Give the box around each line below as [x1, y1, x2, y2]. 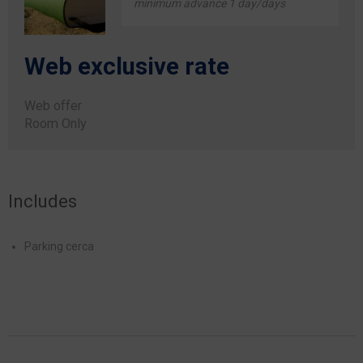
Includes [8, 190, 77, 211]
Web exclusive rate [24, 53, 229, 80]
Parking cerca [24, 240, 94, 253]
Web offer [24, 98, 82, 113]
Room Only [24, 116, 87, 131]
